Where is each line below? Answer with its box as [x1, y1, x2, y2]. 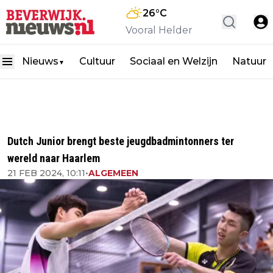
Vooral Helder [126, 24, 193, 36]
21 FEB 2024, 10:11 [7, 168, 85, 179]
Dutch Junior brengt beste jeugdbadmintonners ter [7, 135, 234, 147]
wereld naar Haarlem [7, 152, 100, 165]
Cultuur [79, 55, 115, 67]
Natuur [232, 55, 266, 67]
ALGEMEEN [88, 168, 138, 179]
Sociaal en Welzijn [130, 55, 218, 67]
